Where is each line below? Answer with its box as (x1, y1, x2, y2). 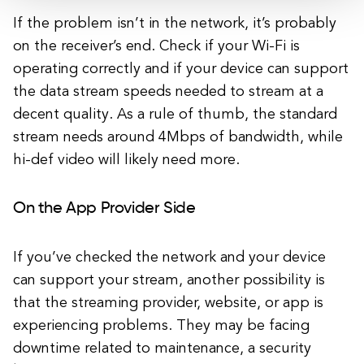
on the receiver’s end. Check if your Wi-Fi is (13, 39, 300, 54)
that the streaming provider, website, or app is (13, 296, 323, 311)
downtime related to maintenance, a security (13, 341, 311, 357)
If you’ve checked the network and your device (13, 250, 326, 266)
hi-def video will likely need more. (13, 153, 240, 168)
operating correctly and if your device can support (13, 62, 349, 77)
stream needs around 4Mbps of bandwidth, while (13, 130, 343, 145)
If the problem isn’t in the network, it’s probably (13, 16, 336, 32)
